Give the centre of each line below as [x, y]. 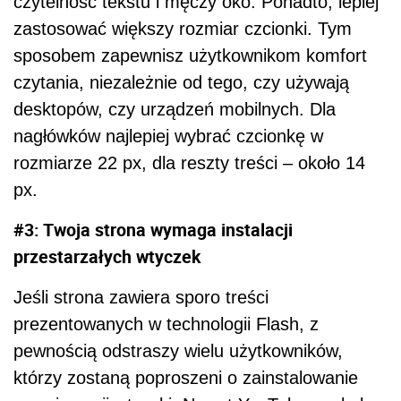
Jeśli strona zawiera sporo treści [141, 297]
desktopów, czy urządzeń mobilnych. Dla [175, 109]
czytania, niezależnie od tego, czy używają [181, 82]
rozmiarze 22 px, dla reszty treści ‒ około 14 [189, 162]
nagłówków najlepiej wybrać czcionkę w [168, 136]
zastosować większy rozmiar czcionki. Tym [183, 28]
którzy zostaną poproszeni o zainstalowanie [186, 377]
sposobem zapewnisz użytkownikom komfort [190, 55]
